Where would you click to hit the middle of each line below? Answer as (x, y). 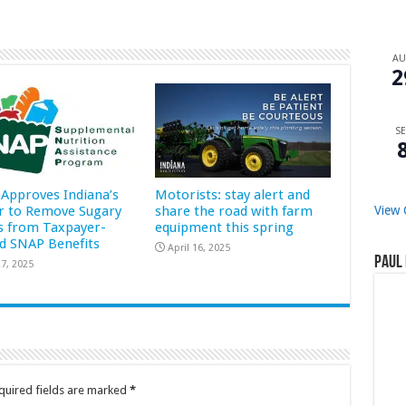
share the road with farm (234, 211)
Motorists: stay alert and (233, 194)
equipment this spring (225, 227)
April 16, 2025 (199, 247)
